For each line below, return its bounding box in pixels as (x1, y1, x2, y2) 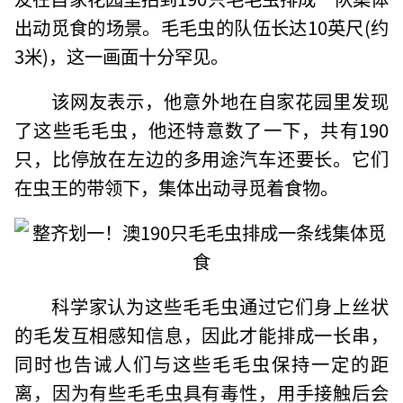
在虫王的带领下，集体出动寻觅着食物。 (14, 173, 339, 201)
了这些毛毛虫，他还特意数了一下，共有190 (14, 115, 389, 143)
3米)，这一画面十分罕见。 (14, 41, 229, 69)
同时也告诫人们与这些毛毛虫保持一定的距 (14, 349, 389, 377)
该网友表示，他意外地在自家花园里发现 (50, 86, 389, 114)
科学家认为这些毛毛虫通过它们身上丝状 (50, 291, 389, 319)
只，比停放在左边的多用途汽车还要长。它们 (14, 144, 389, 172)
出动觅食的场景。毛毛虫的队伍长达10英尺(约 (14, 13, 389, 40)
